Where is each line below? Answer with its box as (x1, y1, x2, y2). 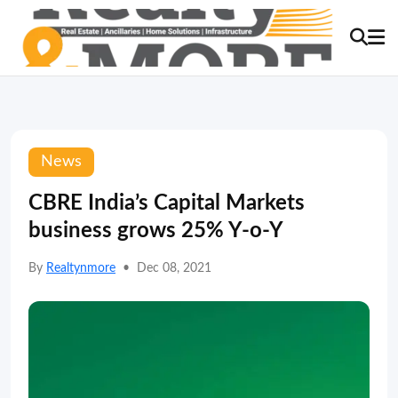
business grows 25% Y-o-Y (28, 220, 283, 242)
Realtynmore (46, 262, 115, 275)
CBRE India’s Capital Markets (28, 193, 305, 214)
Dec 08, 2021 (137, 262, 211, 275)
